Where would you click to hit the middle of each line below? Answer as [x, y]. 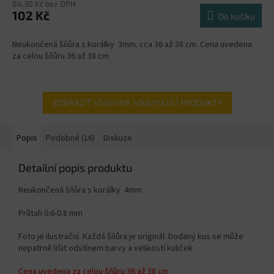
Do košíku [237, 17]
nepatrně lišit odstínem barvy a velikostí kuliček [106, 249]
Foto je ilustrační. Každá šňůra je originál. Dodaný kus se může [131, 237]
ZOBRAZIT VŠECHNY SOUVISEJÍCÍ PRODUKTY [137, 103]
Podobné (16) [70, 139]
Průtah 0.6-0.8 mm [50, 214]
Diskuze [118, 139]
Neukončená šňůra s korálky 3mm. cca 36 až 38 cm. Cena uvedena [132, 45]
